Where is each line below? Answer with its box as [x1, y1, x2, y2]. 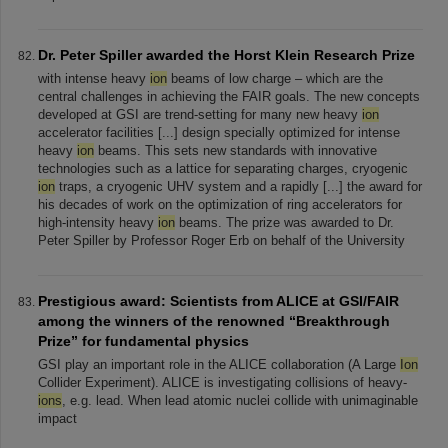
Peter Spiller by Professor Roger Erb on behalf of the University [38, 233, 405, 248]
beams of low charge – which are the [167, 71, 383, 86]
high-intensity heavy [38, 215, 158, 230]
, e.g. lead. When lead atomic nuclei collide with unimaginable [62, 393, 418, 408]
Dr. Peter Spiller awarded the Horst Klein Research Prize [38, 47, 415, 63]
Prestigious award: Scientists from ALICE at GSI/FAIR [38, 293, 399, 309]
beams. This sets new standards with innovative [94, 143, 377, 158]
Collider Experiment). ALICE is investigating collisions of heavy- [38, 375, 407, 390]
